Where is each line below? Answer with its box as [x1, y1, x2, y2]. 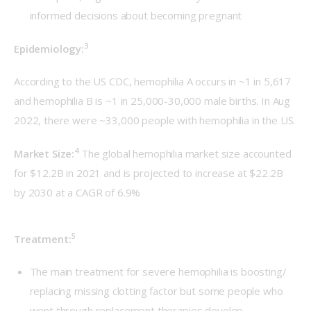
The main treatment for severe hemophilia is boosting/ [29, 264, 287, 279]
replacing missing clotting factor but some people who [29, 284, 283, 299]
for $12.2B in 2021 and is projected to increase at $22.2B [14, 165, 286, 180]
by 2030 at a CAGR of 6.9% [14, 185, 141, 199]
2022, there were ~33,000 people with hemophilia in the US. [14, 113, 296, 128]
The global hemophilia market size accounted [81, 146, 294, 160]
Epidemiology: [14, 41, 85, 56]
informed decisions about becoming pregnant [29, 8, 242, 23]
